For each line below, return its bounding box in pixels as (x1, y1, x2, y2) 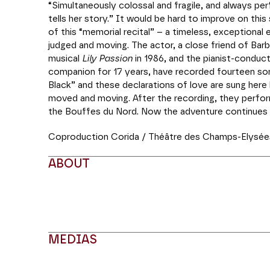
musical (48, 54, 82, 63)
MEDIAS (48, 234, 97, 246)
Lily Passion (82, 54, 133, 63)
